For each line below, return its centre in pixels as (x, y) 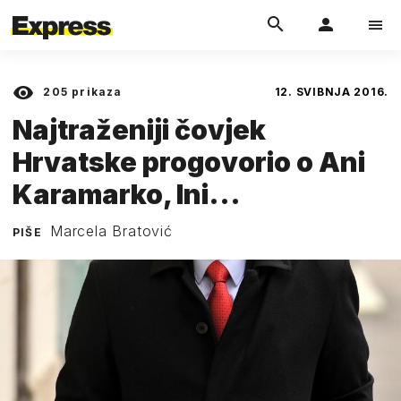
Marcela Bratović (111, 230)
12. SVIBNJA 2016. (331, 92)
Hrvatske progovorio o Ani (189, 162)
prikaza (95, 92)
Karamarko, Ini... (127, 194)
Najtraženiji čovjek (139, 129)
